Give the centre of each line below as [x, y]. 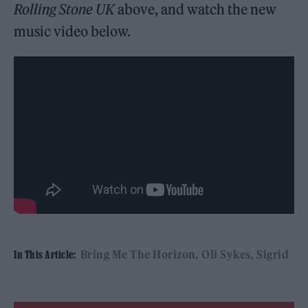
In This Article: [45, 255]
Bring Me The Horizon [138, 255]
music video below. [73, 31]
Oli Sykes [226, 255]
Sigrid [273, 255]
